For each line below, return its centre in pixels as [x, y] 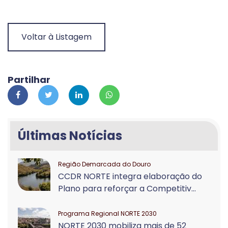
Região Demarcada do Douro [104, 164]
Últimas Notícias [70, 136]
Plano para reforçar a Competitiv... [127, 189]
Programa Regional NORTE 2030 [107, 213]
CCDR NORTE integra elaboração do [130, 176]
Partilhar [29, 80]
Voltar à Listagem [56, 37]
